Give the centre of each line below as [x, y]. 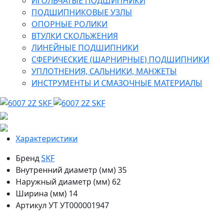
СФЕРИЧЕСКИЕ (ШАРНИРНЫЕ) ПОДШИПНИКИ [120, 59]
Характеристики [47, 139]
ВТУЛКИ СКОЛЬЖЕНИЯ [75, 36]
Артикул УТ [37, 206]
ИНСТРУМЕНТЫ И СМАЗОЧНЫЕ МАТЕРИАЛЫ [117, 83]
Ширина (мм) [41, 194]
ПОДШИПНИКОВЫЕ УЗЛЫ [82, 12]
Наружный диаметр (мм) [63, 182]
